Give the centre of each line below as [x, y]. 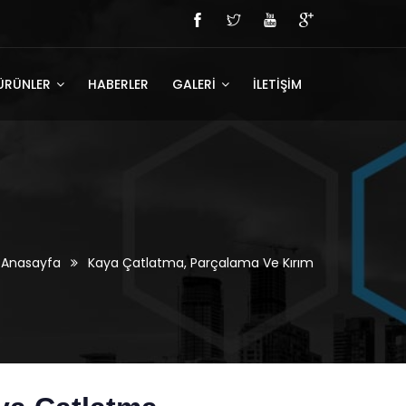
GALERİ [196, 84]
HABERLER [118, 84]
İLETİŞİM [277, 84]
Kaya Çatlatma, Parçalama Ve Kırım [201, 263]
